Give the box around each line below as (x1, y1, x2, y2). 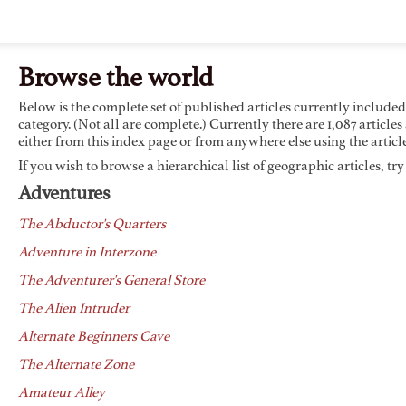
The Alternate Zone (18, 358, 134, 372)
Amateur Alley (18, 386, 105, 401)
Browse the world (18, 65, 213, 92)
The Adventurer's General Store (18, 274, 205, 288)
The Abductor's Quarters (18, 217, 166, 232)
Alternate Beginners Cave (18, 330, 169, 344)
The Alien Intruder (18, 302, 130, 316)
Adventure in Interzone (18, 246, 156, 260)
